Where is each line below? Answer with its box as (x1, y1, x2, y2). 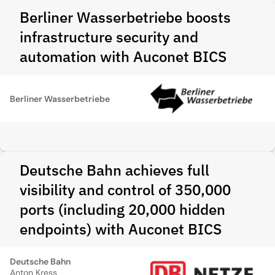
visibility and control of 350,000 (20, 180, 231, 199)
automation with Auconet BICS (20, 47, 227, 66)
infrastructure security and (20, 27, 198, 47)
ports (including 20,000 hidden (20, 199, 225, 219)
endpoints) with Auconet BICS (20, 219, 222, 239)
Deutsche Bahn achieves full (20, 160, 209, 180)
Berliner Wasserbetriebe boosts (20, 7, 231, 27)
